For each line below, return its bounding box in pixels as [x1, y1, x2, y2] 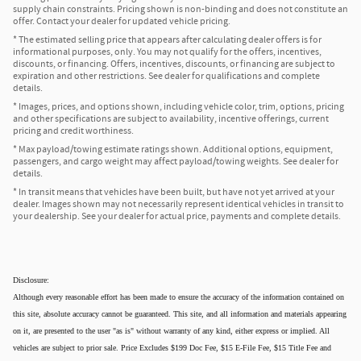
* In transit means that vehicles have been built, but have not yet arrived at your [13, 185, 334, 200]
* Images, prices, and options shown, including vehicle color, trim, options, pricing [13, 100, 344, 114]
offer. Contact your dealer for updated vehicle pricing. [13, 15, 230, 29]
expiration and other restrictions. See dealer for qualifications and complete [13, 69, 320, 84]
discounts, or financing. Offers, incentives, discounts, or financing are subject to [13, 57, 335, 72]
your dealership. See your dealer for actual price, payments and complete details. [13, 210, 341, 224]
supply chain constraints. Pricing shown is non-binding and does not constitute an [13, 2, 348, 17]
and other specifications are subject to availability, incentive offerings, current [13, 112, 329, 127]
